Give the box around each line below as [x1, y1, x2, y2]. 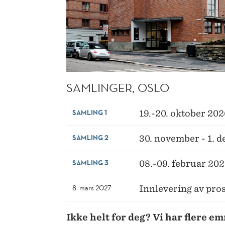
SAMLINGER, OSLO [66, 79, 169, 95]
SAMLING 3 [72, 158, 108, 167]
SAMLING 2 [72, 133, 108, 142]
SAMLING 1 [72, 107, 107, 117]
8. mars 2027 [72, 183, 111, 192]
